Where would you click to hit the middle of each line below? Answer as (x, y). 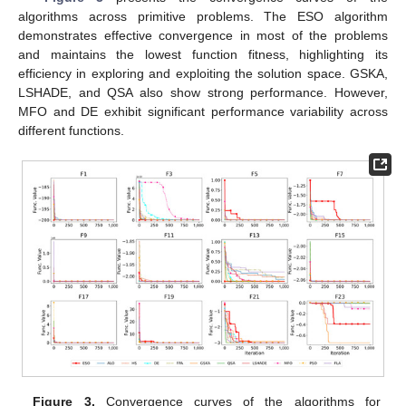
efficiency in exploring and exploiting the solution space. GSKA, (203, 74)
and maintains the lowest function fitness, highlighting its (203, 55)
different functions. (71, 131)
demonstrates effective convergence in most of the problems (203, 36)
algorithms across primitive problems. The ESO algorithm (203, 17)
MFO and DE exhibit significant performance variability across (203, 112)
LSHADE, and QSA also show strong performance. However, (203, 93)
